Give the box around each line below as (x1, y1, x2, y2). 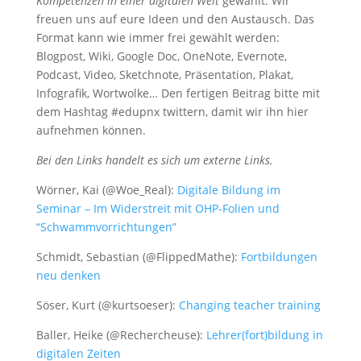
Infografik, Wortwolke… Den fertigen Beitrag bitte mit (35, 85, 320, 101)
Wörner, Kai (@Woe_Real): (35, 182, 177, 197)
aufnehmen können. (35, 122, 146, 138)
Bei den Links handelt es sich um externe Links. (35, 152, 273, 168)
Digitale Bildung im (176, 182, 280, 197)
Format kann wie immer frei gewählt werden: (35, 30, 280, 45)
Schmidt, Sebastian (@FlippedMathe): (35, 249, 241, 264)
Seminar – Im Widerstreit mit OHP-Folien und (35, 201, 280, 216)
